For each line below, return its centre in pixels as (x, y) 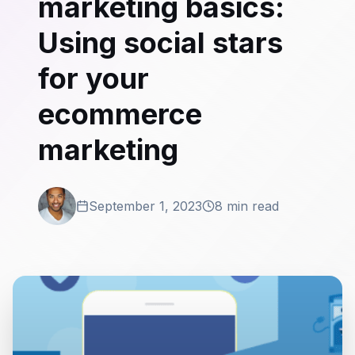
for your (94, 78)
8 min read (247, 206)
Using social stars (160, 43)
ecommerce (120, 114)
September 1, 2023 (145, 206)
